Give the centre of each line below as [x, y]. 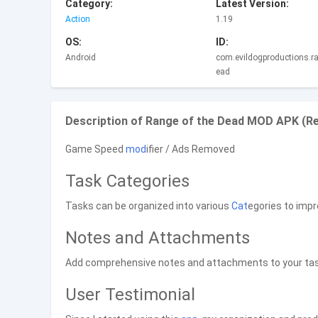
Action [78, 19]
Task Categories [127, 181]
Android [81, 57]
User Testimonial [130, 295]
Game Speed [95, 149]
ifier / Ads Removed [191, 149]
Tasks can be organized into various [148, 206]
